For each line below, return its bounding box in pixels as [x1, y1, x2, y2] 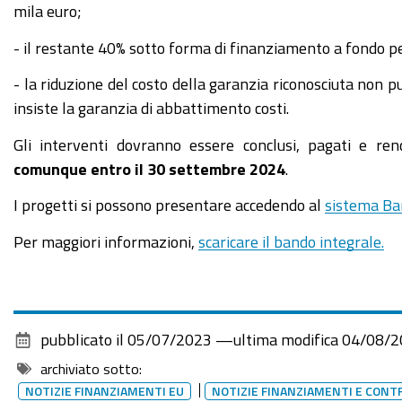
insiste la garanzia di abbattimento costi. [13, 100, 289, 116]
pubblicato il [40, 331, 124, 347]
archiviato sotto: [40, 362, 143, 376]
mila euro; [13, 3, 82, 19]
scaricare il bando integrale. [198, 232, 384, 249]
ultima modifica [233, 331, 338, 347]
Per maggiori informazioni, [13, 232, 198, 249]
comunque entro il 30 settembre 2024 [13, 160, 285, 177]
